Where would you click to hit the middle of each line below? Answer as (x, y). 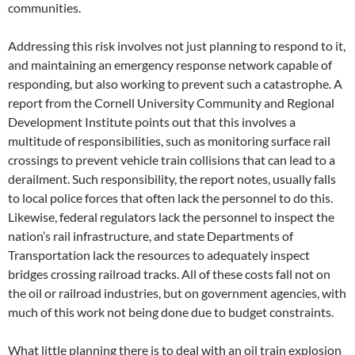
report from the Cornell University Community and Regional (171, 102)
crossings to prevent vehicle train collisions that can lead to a (172, 159)
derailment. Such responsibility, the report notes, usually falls (172, 178)
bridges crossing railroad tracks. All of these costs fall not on (169, 273)
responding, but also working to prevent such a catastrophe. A (175, 83)
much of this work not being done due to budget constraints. (171, 311)
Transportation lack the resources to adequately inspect (159, 254)
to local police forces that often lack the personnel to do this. (170, 197)
